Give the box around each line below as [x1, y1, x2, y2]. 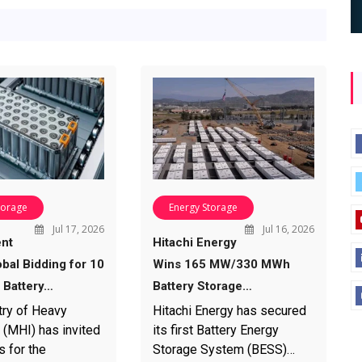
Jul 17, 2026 [49, 221, 104, 236]
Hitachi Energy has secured [152, 302, 306, 318]
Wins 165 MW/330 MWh [152, 256, 290, 271]
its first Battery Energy [152, 322, 279, 338]
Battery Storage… [152, 278, 252, 293]
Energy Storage [168, 200, 238, 214]
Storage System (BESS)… [152, 341, 295, 357]
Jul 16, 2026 [259, 221, 314, 236]
